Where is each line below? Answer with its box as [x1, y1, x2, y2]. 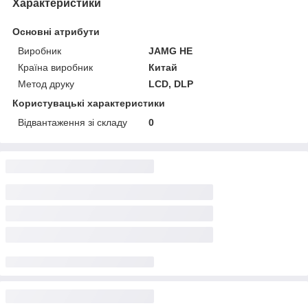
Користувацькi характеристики [12, 97, 165, 109]
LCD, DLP [148, 78, 194, 89]
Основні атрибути [12, 25, 100, 37]
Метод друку [18, 78, 74, 89]
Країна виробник [18, 61, 93, 73]
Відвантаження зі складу [18, 116, 127, 128]
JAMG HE [148, 45, 193, 56]
